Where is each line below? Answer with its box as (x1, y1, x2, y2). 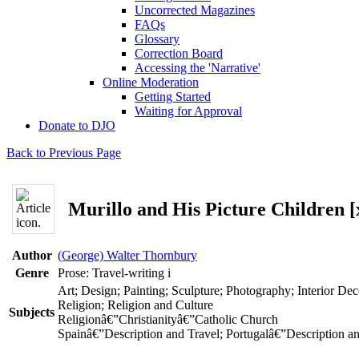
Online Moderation (103, 75, 199, 89)
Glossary (135, 32, 179, 46)
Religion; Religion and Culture (58, 298, 213, 312)
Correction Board (135, 46, 223, 60)
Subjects (9, 305, 54, 319)
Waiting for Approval (135, 104, 242, 118)
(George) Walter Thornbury (58, 248, 197, 262)
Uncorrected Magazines (135, 3, 255, 17)
